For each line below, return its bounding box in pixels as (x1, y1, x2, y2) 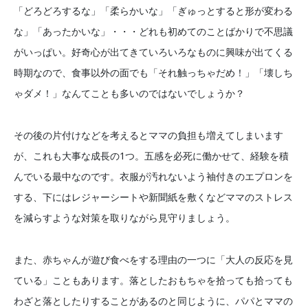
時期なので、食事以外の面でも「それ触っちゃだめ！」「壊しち (14, 66, 293, 80)
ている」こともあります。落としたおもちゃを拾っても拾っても (14, 273, 293, 287)
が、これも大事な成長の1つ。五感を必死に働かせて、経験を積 (14, 148, 289, 162)
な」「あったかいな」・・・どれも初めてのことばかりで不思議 (14, 25, 293, 38)
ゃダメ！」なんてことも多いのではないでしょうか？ (14, 87, 245, 100)
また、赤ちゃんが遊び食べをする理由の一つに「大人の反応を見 (14, 252, 293, 266)
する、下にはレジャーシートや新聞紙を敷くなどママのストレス (14, 190, 293, 203)
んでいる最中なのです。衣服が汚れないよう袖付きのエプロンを (14, 169, 293, 183)
